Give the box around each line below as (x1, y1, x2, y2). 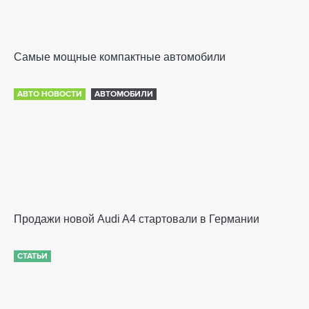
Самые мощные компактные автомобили (14, 50, 226, 63)
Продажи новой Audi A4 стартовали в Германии (14, 212, 259, 225)
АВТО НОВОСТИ (17, 90, 82, 99)
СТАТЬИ (17, 252, 48, 261)
